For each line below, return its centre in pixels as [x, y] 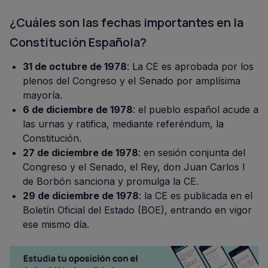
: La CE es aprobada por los [190, 66]
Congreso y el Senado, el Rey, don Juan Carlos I [134, 167]
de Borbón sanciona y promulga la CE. [111, 181]
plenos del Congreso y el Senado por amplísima [132, 81]
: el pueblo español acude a [196, 109]
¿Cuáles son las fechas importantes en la [127, 22]
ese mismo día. [56, 224]
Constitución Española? [78, 42]
